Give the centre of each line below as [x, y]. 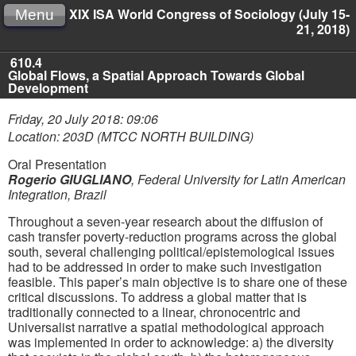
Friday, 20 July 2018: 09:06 [83, 119]
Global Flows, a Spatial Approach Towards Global [156, 75]
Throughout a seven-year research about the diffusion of [165, 221]
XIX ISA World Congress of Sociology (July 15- [209, 14]
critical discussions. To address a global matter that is [157, 296]
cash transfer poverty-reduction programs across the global [172, 236]
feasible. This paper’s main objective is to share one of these [178, 281]
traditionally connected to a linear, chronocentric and [154, 311]
